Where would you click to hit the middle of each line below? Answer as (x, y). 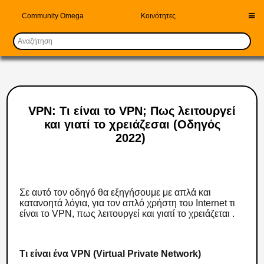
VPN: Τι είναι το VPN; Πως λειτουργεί (132, 111)
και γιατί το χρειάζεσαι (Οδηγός (132, 124)
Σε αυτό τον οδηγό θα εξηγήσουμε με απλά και (115, 192)
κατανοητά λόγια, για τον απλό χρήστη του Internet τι (128, 203)
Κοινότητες (159, 16)
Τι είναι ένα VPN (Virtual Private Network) (112, 254)
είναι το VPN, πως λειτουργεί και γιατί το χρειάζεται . (128, 214)
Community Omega (53, 16)
